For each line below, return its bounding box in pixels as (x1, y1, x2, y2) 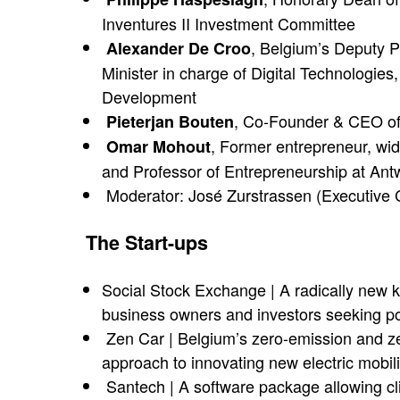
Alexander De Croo (106, 37, 251, 60)
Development (102, 85, 196, 108)
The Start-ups (86, 229, 208, 256)
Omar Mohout (106, 135, 211, 158)
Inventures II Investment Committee (102, 12, 355, 35)
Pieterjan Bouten (106, 110, 234, 133)
